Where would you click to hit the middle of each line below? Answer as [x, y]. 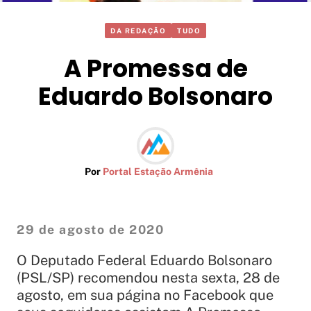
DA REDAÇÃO [138, 31]
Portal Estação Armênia [158, 172]
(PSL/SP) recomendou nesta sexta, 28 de [148, 278]
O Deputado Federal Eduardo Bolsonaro [144, 261]
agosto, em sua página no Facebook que [145, 295]
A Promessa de [155, 69]
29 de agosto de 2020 [90, 230]
